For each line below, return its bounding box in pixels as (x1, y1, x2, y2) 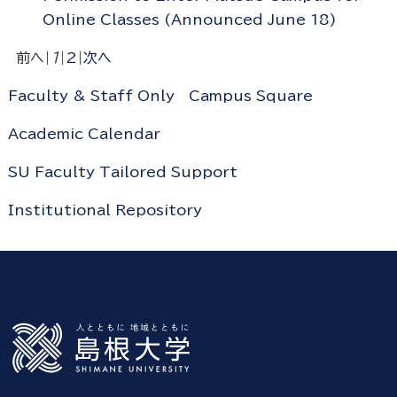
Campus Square (188, 89, 313, 104)
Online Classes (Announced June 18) (42, 12, 337, 27)
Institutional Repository (7, 203, 202, 218)
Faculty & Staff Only (7, 89, 175, 104)
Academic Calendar (7, 127, 160, 142)
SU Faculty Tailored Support (7, 165, 237, 180)
